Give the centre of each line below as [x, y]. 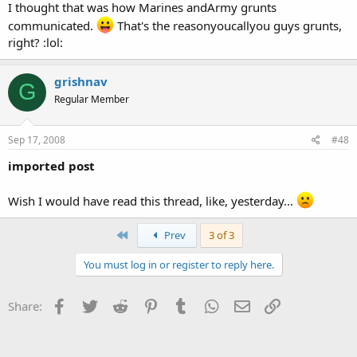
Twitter [118, 304]
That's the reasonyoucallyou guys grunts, [228, 25]
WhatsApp [249, 304]
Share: [25, 306]
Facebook [95, 304]
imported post [51, 166]
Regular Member [92, 99]
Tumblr [210, 304]
